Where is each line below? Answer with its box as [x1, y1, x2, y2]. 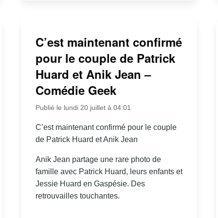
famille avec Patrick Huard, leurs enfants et [35, 167, 182, 176]
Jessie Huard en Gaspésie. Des [35, 179, 145, 188]
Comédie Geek [35, 81, 116, 98]
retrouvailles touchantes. [35, 191, 120, 200]
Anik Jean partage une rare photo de [35, 155, 161, 163]
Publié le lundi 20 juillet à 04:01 [35, 103, 131, 111]
